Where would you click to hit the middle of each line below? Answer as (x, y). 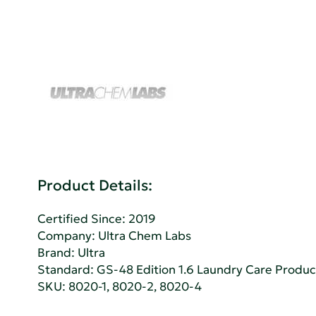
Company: (68, 236)
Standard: (67, 270)
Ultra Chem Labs (145, 236)
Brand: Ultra (72, 253)
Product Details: (95, 185)
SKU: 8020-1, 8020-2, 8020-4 (120, 287)
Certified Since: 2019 (97, 219)
